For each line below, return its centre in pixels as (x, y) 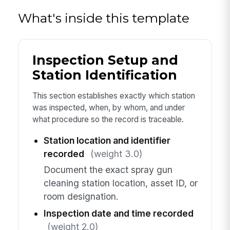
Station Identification (104, 75)
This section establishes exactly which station (113, 95)
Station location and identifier (107, 141)
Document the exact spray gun (108, 169)
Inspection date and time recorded (118, 213)
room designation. (81, 196)
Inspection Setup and (105, 60)
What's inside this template (104, 18)
